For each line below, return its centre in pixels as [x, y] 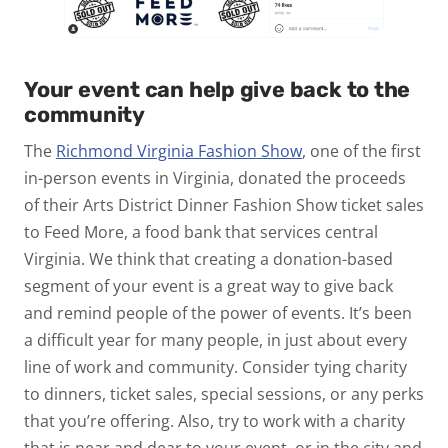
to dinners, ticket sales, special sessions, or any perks [224, 394]
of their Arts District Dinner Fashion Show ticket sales [224, 205]
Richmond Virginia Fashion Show [179, 151]
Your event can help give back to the [217, 90]
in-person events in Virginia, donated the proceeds [215, 178]
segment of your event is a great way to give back [208, 286]
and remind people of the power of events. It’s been [218, 313]
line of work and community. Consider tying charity [215, 367]
